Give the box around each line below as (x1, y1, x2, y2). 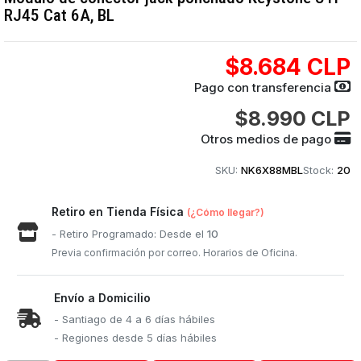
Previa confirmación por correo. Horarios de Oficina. (52, 247, 298, 259)
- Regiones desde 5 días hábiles (54, 331, 218, 344)
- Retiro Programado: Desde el (52, 227, 208, 240)
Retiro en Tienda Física (52, 205, 188, 218)
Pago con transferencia (193, 80, 334, 95)
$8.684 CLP (224, 53, 351, 81)
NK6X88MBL (240, 164, 303, 176)
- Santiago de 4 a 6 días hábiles (54, 313, 216, 326)
